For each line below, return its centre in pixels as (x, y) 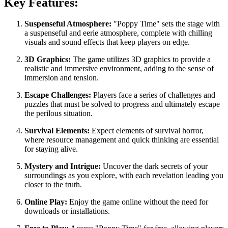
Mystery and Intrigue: (63, 166)
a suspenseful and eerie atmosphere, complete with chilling (118, 33)
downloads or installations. (67, 211)
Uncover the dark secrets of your (154, 166)
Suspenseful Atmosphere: (68, 24)
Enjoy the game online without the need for (138, 202)
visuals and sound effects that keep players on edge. (107, 42)
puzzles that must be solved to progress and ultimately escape (122, 104)
